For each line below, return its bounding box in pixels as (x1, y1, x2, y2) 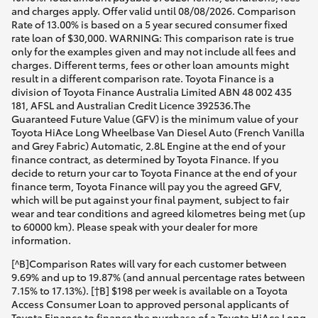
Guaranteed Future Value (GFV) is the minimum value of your (11, 111, 298, 126)
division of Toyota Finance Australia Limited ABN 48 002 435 (11, 84, 292, 99)
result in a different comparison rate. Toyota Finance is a (11, 70, 274, 85)
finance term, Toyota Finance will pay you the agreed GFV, (11, 178, 282, 193)
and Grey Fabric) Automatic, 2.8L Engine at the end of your (11, 138, 285, 153)
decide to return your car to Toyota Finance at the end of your (11, 165, 297, 180)
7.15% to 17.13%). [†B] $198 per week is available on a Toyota (11, 283, 287, 297)
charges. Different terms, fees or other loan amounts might (11, 57, 289, 72)
